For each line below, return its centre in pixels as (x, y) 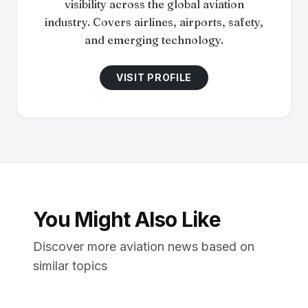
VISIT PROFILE (154, 77)
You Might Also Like (127, 219)
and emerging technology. (154, 40)
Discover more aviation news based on (144, 246)
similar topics (70, 266)
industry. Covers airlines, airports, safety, (154, 22)
